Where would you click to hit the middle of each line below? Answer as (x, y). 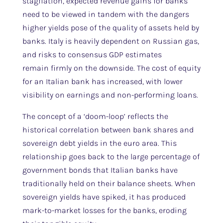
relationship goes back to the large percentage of (111, 157)
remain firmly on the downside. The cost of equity (111, 68)
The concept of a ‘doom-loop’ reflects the (95, 116)
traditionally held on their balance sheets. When (109, 183)
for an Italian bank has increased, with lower (102, 81)
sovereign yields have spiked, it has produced (104, 197)
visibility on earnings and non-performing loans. (110, 95)
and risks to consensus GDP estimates (92, 55)
